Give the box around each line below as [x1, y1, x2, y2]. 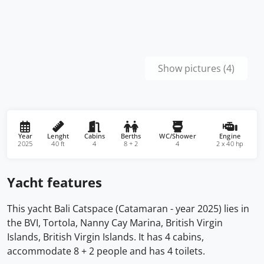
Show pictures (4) [158, 62, 235, 75]
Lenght [47, 131, 69, 141]
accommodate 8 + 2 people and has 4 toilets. [7, 245, 205, 258]
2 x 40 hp [216, 139, 243, 148]
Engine [219, 131, 240, 141]
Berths [120, 131, 141, 141]
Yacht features [7, 173, 102, 191]
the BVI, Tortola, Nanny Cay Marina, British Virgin [7, 216, 223, 229]
